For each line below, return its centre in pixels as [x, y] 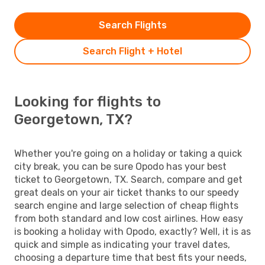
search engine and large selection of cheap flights [126, 205]
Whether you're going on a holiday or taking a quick [128, 153]
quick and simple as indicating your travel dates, [122, 244]
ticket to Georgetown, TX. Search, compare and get [128, 179]
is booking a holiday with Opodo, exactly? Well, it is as [132, 231]
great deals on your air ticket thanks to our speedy [127, 192]
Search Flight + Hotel [132, 51]
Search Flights [132, 25]
